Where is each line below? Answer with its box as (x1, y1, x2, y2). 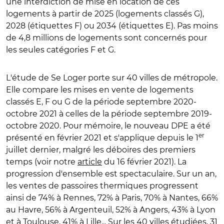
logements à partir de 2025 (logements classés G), (6, 8, 204, 18)
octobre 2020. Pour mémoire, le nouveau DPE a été (6, 120, 210, 130)
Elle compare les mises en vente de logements (6, 84, 193, 94)
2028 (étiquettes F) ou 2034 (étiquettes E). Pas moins (6, 20, 218, 30)
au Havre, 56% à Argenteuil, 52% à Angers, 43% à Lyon (6, 204, 215, 214)
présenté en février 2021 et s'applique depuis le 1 (6, 132, 198, 142)
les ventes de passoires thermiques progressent (6, 180, 198, 190)
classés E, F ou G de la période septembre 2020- (6, 96, 196, 106)
